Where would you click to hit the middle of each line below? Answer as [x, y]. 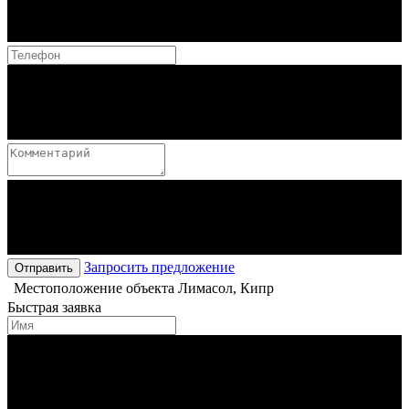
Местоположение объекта [94, 288]
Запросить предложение [159, 267]
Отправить [44, 268]
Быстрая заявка [54, 308]
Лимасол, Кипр [226, 288]
